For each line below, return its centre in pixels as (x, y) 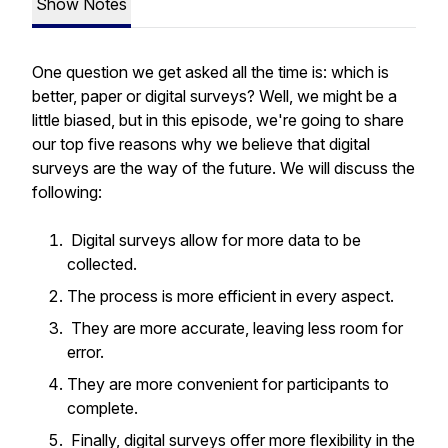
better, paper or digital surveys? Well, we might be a (214, 96)
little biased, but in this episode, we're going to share (218, 120)
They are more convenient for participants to (228, 384)
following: (69, 192)
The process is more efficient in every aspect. (232, 296)
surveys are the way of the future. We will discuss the (223, 168)
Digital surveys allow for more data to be (214, 240)
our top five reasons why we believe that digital (201, 144)
